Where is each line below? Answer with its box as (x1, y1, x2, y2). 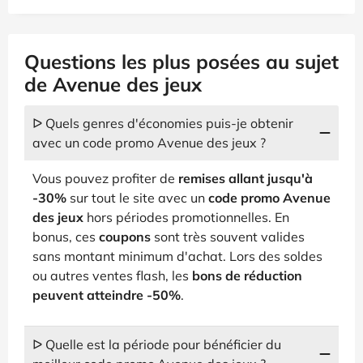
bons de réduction (192, 267, 302, 284)
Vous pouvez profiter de (32, 169, 178, 186)
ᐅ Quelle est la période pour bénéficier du (32, 335, 281, 352)
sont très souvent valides (151, 228, 305, 245)
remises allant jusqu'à (178, 169, 313, 186)
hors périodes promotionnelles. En (83, 208, 289, 225)
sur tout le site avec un (66, 189, 208, 206)
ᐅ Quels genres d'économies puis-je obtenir (32, 114, 293, 131)
